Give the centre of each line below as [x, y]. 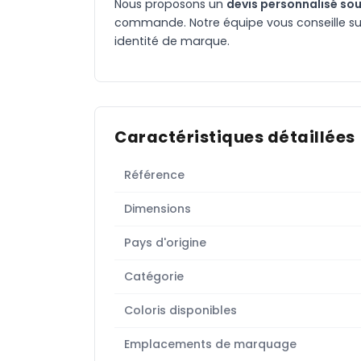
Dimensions [158, 209]
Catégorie [154, 277]
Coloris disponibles [180, 311]
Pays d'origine [165, 243]
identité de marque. [172, 41]
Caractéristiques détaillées [235, 137]
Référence [154, 175]
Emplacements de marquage [210, 344]
